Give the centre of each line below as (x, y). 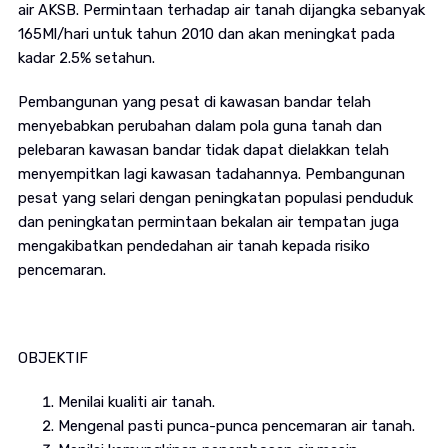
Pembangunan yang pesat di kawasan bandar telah (194, 102)
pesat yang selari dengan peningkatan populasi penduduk (215, 198)
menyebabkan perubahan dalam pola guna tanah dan (199, 126)
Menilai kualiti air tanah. (136, 402)
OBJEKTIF (52, 358)
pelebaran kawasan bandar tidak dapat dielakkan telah (203, 150)
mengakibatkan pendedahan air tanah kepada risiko (193, 246)
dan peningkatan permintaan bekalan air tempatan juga (208, 222)
